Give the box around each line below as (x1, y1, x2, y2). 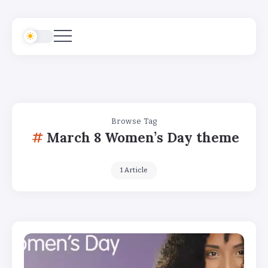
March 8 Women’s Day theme (47, 129, 239, 146)
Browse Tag (111, 117, 157, 126)
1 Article (120, 166, 148, 174)
